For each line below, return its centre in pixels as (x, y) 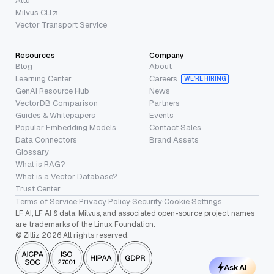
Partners (165, 103)
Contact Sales (175, 128)
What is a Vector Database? (66, 177)
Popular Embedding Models (66, 128)
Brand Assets (174, 140)
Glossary (32, 152)
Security (147, 202)
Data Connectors (46, 140)
